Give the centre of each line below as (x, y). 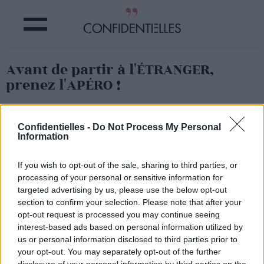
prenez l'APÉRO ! (63, 85)
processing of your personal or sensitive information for (120, 177)
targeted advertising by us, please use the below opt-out (122, 190)
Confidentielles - (55, 127)
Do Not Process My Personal (157, 127)
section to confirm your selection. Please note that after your (130, 202)
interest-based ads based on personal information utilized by (130, 227)
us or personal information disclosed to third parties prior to (128, 239)
